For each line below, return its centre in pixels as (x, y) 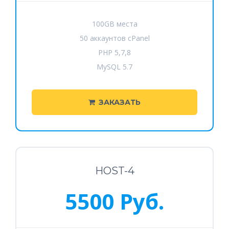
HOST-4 (114, 171)
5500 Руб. (114, 201)
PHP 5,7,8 (114, 52)
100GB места (114, 24)
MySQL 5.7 (114, 67)
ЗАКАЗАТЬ (120, 102)
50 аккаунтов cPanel (114, 38)
